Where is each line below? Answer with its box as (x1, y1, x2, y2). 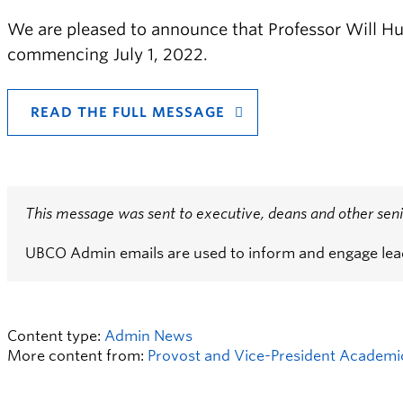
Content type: (7, 327, 104, 345)
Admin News (104, 327, 193, 345)
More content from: (7, 347, 148, 364)
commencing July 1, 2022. (7, 45, 208, 64)
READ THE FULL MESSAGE (31, 104, 225, 121)
